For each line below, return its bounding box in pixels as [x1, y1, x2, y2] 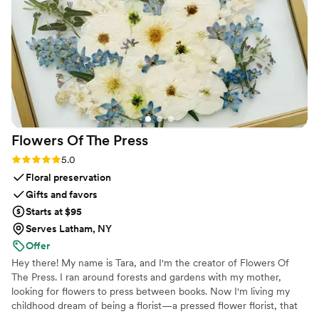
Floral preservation [26, 172, 111, 184]
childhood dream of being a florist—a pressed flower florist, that [11, 300, 298, 312]
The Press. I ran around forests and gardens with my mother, [11, 271, 281, 283]
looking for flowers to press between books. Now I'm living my [11, 286, 290, 298]
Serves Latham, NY [26, 223, 112, 235]
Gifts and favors [26, 189, 98, 201]
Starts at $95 [26, 206, 82, 218]
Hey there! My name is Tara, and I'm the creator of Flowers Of [11, 257, 289, 269]
